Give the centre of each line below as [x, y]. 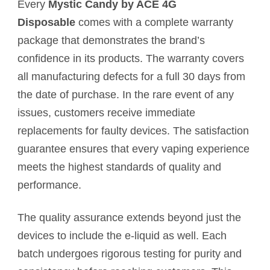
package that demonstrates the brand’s [111, 40]
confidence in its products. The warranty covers [131, 58]
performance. [49, 185]
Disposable [46, 22]
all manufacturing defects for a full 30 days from [131, 76]
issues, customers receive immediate [106, 112]
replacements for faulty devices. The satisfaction [133, 130]
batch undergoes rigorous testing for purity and [130, 253]
